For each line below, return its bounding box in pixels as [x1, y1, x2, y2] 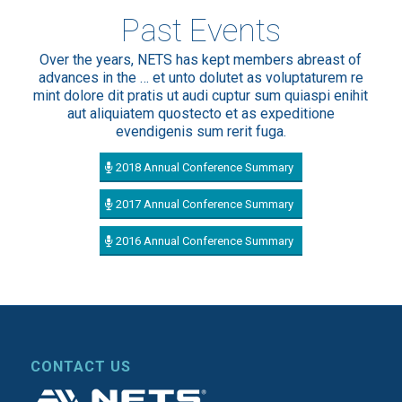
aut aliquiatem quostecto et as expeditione [66, 105, 335, 123]
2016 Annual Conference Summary [115, 234, 293, 249]
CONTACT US [30, 358, 131, 376]
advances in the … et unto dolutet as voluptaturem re [38, 69, 363, 87]
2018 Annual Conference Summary [115, 161, 293, 175]
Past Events [120, 11, 281, 49]
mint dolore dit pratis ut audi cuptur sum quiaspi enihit [33, 87, 369, 105]
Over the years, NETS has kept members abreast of [39, 51, 363, 69]
